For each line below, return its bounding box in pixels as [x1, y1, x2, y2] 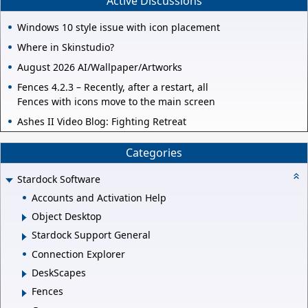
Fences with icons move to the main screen [17, 94, 215, 108]
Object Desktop [32, 209, 102, 223]
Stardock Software [17, 172, 100, 186]
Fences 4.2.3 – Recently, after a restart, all [17, 80, 208, 93]
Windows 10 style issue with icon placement [17, 20, 220, 34]
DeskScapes [32, 266, 86, 280]
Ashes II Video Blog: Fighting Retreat [17, 114, 186, 128]
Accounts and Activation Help [32, 190, 166, 204]
